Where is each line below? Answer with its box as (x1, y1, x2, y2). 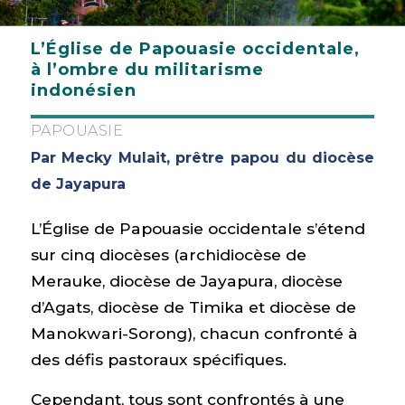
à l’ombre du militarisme (30, 60, 264, 80)
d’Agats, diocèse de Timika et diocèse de (30, 297, 356, 316)
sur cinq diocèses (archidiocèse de (30, 245, 306, 264)
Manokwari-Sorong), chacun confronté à (30, 324, 358, 343)
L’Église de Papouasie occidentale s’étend (30, 219, 365, 238)
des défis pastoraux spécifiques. (30, 350, 287, 369)
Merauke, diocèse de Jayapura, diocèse (30, 271, 343, 290)
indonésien (30, 80, 137, 100)
